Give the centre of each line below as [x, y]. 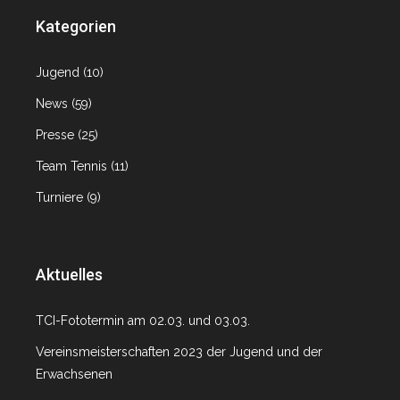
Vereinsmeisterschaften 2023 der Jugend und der [179, 352]
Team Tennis [71, 167]
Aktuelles [69, 275]
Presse [55, 135]
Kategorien [76, 27]
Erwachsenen [74, 375]
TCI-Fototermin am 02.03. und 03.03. [143, 321]
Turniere [59, 198]
